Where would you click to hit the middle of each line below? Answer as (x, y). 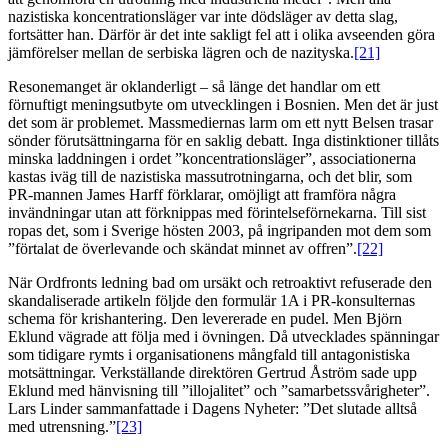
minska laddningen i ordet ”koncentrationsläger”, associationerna (212, 159)
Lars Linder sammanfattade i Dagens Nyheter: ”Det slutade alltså (212, 409)
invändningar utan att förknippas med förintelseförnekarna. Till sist (217, 213)
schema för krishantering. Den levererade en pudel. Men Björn (205, 319)
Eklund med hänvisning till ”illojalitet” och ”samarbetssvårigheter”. (219, 391)
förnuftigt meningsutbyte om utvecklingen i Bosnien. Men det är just (223, 105)
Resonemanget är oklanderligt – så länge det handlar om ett (194, 87)
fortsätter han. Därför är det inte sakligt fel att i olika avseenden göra (221, 35)
